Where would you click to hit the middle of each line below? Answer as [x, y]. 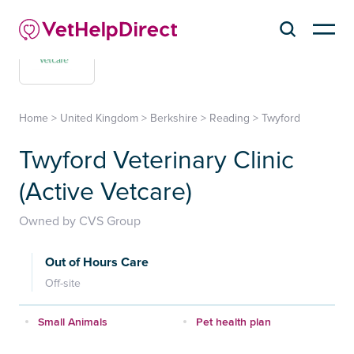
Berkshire [174, 118]
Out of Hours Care [97, 262]
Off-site [63, 283]
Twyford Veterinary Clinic [156, 160]
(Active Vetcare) [105, 192]
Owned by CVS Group [80, 221]
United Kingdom [99, 118]
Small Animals [73, 321]
